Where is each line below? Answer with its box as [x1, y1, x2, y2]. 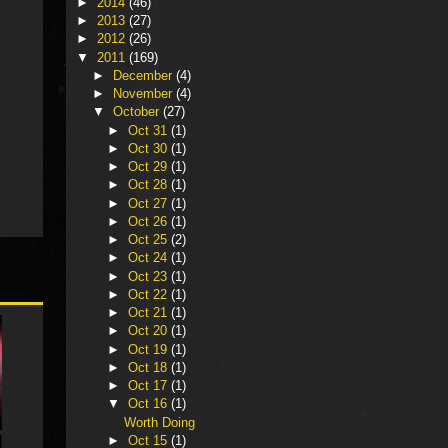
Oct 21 [128, 305, 172, 321]
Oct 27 [128, 195, 172, 211]
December [112, 67, 176, 83]
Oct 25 [128, 232, 172, 248]
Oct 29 [128, 159, 172, 175]
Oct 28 [128, 177, 172, 193]
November [112, 86, 176, 102]
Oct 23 [128, 268, 172, 284]
